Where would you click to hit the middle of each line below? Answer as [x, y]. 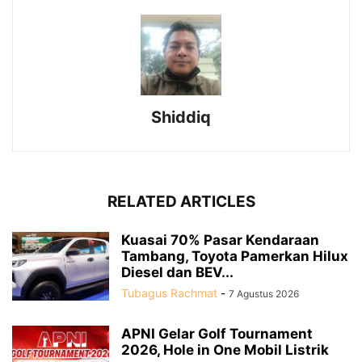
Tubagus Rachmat [169, 293]
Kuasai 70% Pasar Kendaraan [220, 240]
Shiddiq [181, 118]
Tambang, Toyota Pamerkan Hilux [235, 257]
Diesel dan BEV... [177, 273]
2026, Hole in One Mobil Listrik [225, 350]
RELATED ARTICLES [181, 202]
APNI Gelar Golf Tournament [217, 334]
